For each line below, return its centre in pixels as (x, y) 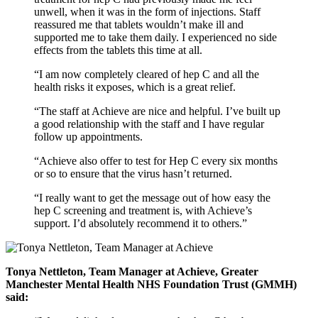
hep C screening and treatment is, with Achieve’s (143, 210)
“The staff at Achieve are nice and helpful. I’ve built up (157, 111)
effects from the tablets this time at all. (118, 50)
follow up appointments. (88, 136)
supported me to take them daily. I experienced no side (155, 37)
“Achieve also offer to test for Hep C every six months (156, 160)
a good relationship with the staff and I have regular (149, 124)
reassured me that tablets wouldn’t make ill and (139, 24)
